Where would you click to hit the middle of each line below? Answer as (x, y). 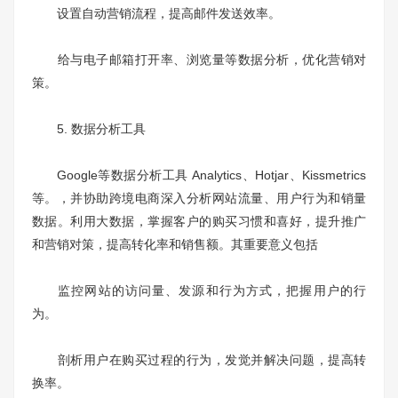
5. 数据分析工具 (89, 129)
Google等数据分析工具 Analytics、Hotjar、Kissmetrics (199, 175)
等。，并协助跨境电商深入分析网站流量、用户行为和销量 (199, 199)
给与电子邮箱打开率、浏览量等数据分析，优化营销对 (199, 60)
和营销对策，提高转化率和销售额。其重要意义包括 (175, 245)
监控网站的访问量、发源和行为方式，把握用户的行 (199, 291)
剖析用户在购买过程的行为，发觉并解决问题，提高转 (199, 360)
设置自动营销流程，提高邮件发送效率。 (156, 14)
